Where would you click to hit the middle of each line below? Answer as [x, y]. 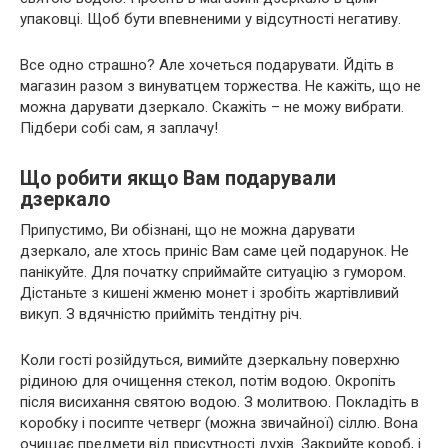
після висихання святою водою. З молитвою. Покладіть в [219, 401]
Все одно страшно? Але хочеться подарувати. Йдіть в [207, 64]
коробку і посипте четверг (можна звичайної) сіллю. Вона [219, 422]
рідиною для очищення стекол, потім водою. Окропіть [208, 380]
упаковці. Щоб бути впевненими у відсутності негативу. [210, 18]
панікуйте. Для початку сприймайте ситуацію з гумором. [213, 271]
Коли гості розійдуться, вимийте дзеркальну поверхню [210, 359]
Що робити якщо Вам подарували [178, 179]
